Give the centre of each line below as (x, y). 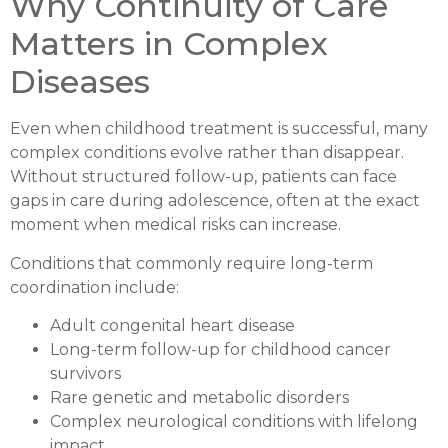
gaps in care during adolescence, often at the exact (215, 201)
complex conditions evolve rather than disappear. (207, 153)
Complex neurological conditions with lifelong (234, 421)
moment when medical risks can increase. (175, 225)
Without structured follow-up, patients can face (203, 177)
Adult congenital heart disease (172, 325)
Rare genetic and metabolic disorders (199, 397)
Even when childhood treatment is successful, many (219, 129)
